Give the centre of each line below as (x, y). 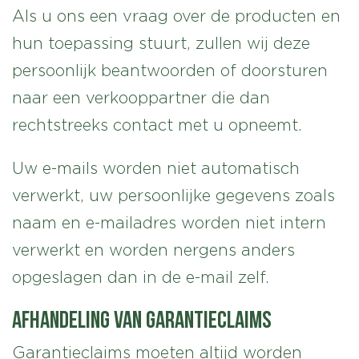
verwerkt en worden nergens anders (153, 250)
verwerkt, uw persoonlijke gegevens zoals (173, 196)
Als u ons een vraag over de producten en (176, 16)
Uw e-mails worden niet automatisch (156, 168)
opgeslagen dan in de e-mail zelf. (141, 277)
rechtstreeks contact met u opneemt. (157, 125)
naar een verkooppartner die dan (141, 98)
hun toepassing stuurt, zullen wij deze (161, 43)
